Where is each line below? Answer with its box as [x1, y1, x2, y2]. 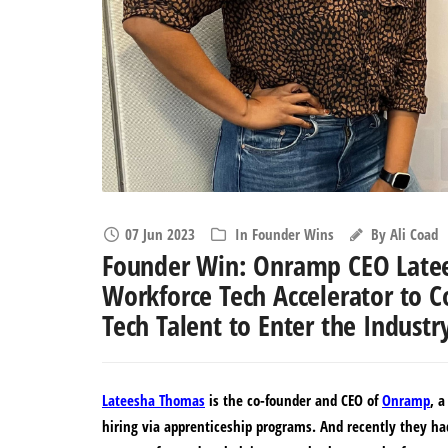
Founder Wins [251, 224, 334, 245]
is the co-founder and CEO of [205, 390, 382, 411]
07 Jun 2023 [124, 224, 195, 245]
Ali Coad [390, 224, 439, 245]
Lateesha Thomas [102, 390, 205, 411]
